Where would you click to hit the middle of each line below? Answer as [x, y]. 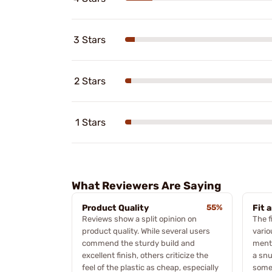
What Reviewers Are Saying [146, 185]
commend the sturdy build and [138, 243]
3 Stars [90, 39]
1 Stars [90, 122]
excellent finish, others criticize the [145, 255]
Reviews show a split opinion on [139, 219]
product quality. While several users [146, 231]
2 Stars [90, 81]
